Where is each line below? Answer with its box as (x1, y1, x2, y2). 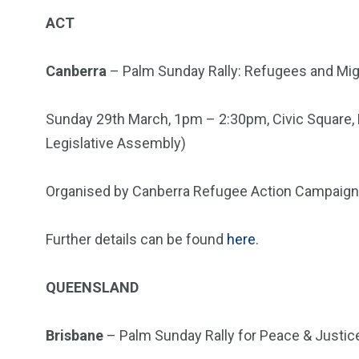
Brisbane (46, 327, 103, 344)
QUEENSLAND (46, 279, 139, 296)
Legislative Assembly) (46, 135, 186, 151)
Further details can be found (46, 231, 227, 248)
